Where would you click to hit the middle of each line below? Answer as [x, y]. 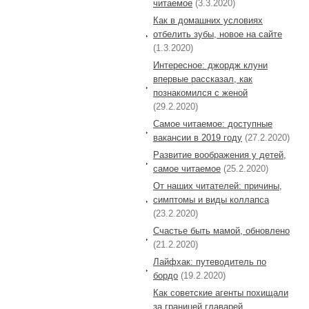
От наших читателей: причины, [218, 186]
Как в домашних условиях [208, 20]
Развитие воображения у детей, [220, 154]
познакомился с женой [200, 92]
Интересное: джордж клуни [210, 65]
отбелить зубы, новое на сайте [218, 34]
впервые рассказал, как [203, 79]
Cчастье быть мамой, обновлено [221, 230]
